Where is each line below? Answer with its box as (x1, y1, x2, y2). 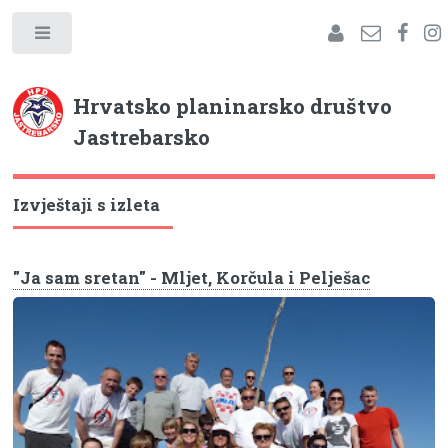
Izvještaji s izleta (13, 193, 161, 216)
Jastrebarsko (73, 122, 211, 151)
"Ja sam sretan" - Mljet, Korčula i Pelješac (13, 266, 371, 289)
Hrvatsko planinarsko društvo (73, 91, 393, 120)
